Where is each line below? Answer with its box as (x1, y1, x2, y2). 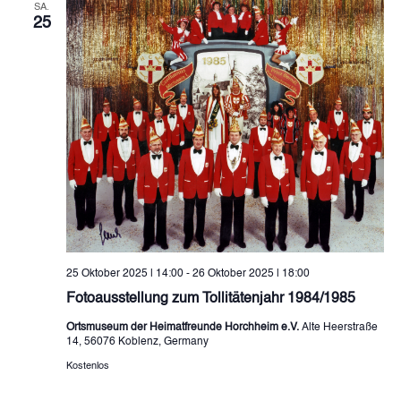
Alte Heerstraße (301, 321, 378, 333)
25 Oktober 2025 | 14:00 (65, 268, 183, 279)
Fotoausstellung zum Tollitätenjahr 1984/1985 (65, 291, 355, 306)
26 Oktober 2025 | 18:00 (192, 268, 310, 279)
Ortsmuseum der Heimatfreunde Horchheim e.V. (65, 321, 302, 333)
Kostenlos (65, 361, 109, 371)
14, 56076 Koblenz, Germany (65, 336, 209, 347)
